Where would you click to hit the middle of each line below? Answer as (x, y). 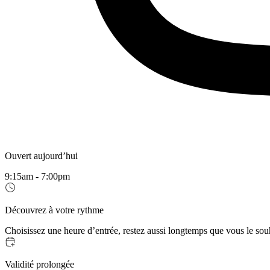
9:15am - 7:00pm (37, 177)
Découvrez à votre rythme (54, 210)
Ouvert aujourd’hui (41, 156)
